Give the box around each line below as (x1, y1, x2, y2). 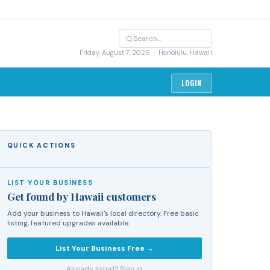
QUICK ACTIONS (7, 141, 76, 149)
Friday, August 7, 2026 (80, 48, 150, 57)
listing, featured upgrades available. (7, 218, 130, 228)
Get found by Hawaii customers (7, 190, 156, 203)
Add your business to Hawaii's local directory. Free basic (7, 209, 199, 218)
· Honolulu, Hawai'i (150, 48, 212, 57)
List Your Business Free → (55, 243, 154, 253)
